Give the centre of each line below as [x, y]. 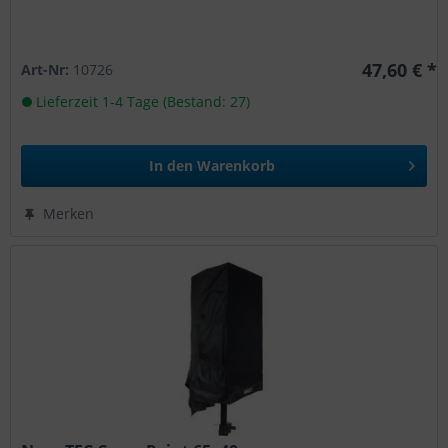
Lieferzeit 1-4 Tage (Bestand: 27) [141, 101]
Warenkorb [236, 165]
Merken [69, 213]
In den [171, 165]
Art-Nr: [47, 69]
